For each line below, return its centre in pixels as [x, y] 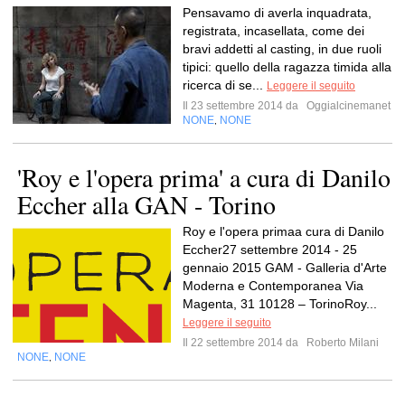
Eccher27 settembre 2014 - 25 [270, 250]
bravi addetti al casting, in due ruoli [282, 49]
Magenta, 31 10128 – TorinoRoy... [280, 304]
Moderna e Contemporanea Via [273, 286]
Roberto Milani [341, 343]
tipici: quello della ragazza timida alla [287, 67]
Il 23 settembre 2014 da [243, 106]
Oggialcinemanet [347, 106]
